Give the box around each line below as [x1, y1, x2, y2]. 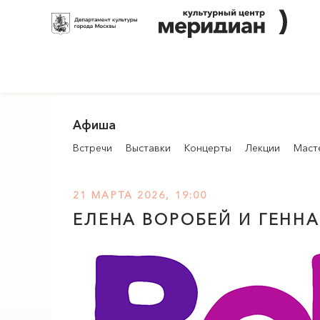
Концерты [184, 141, 231, 154]
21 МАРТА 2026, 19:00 [73, 189, 207, 201]
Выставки [126, 141, 171, 154]
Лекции [245, 141, 280, 154]
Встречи [73, 141, 112, 154]
